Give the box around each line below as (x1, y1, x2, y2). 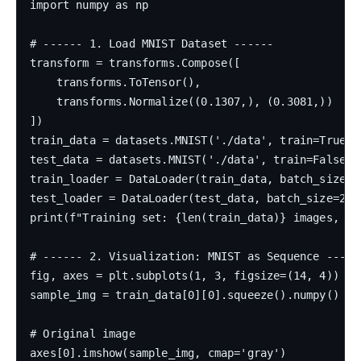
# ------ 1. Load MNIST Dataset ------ (30, 37, 274, 51)
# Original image (30, 327, 135, 341)
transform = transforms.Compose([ (30, 56, 241, 70)
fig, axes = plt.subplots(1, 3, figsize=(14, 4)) (30, 269, 339, 283)
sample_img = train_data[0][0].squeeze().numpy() (30, 288, 339, 302)
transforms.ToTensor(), (30, 76, 201, 89)
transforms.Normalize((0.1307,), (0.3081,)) (30, 95, 333, 109)
